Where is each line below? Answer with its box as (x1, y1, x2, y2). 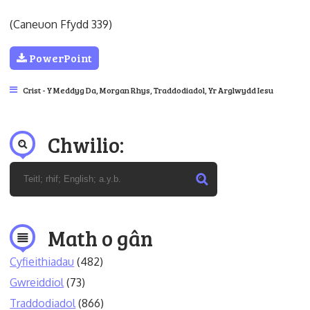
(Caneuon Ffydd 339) (10, 17, 113, 31)
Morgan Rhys (100, 84, 151, 95)
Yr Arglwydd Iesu (208, 84, 274, 95)
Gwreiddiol (10, 275, 64, 289)
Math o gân (48, 224, 154, 252)
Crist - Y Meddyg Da (23, 84, 97, 95)
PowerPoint (27, 50, 93, 65)
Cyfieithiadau (10, 254, 75, 268)
